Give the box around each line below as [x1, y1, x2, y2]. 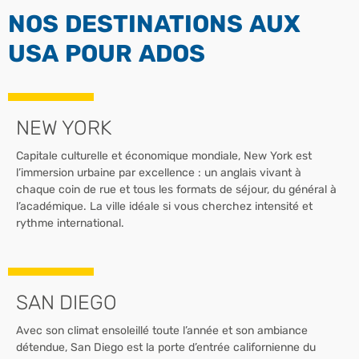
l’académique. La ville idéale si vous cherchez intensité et [16, 199, 313, 213]
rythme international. [16, 216, 124, 230]
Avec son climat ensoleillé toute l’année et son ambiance [16, 323, 308, 337]
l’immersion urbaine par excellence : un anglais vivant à [16, 165, 301, 179]
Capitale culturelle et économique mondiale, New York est [16, 148, 312, 163]
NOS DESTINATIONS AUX [8, 9, 301, 38]
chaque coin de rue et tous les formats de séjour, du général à [16, 182, 337, 196]
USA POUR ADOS [8, 38, 205, 68]
